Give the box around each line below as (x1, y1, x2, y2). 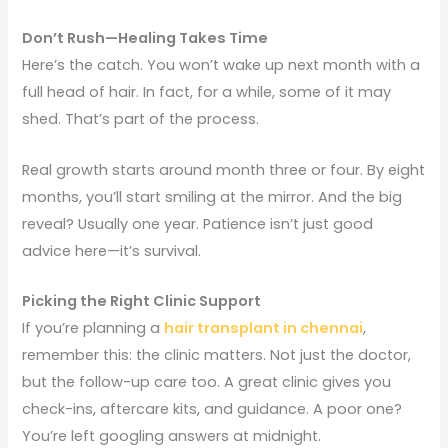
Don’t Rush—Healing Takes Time (22, 28, 269, 49)
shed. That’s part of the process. (22, 109, 260, 130)
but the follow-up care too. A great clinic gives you (22, 372, 392, 393)
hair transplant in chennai (164, 318, 364, 339)
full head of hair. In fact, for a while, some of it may (22, 82, 392, 103)
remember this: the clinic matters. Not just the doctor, (22, 345, 412, 366)
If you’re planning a (22, 318, 165, 339)
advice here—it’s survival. (22, 240, 202, 261)
